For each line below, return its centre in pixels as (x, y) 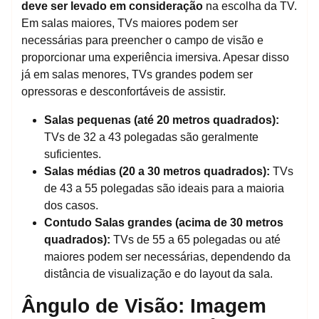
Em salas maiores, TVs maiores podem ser (130, 23)
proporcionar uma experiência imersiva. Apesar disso (155, 57)
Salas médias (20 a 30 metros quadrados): (157, 171)
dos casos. (71, 205)
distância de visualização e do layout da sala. (158, 273)
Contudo (68, 222)
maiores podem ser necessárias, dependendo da (167, 256)
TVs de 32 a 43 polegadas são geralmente (151, 137)
